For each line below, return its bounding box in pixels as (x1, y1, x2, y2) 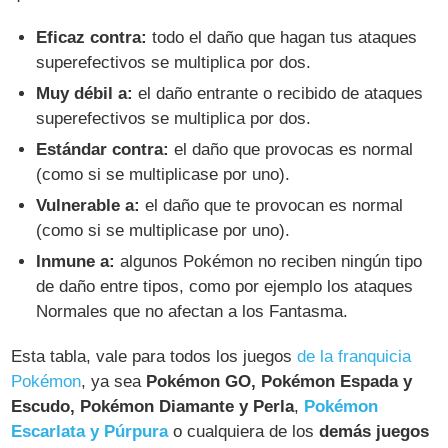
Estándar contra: (36, 140, 170, 160)
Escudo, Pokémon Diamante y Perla (11, 396, 295, 416)
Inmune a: (36, 251, 116, 271)
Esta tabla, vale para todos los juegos (11, 346, 298, 366)
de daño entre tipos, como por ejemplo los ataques (36, 276, 414, 296)
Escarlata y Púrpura (11, 421, 169, 441)
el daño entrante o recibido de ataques (133, 84, 424, 104)
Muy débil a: (36, 84, 134, 104)
